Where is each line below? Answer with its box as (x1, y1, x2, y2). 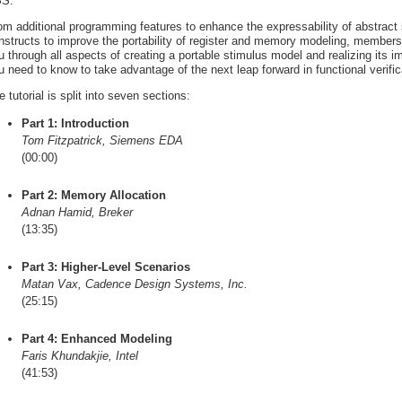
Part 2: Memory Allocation (22, 188, 166, 202)
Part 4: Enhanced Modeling (22, 331, 172, 345)
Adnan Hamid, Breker (22, 205, 133, 219)
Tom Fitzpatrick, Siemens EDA (22, 134, 183, 147)
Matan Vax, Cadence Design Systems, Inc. (22, 276, 248, 291)
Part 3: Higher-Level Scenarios (22, 259, 190, 274)
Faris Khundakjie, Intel (22, 348, 138, 363)
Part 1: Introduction (22, 117, 129, 130)
